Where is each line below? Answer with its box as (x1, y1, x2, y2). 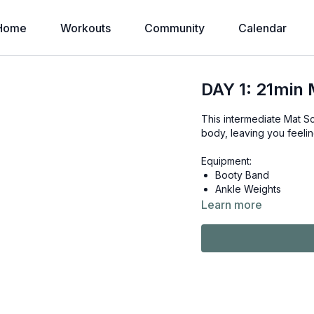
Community (144, 21, 205, 35)
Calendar (238, 21, 287, 35)
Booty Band (215, 169, 270, 181)
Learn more (201, 198, 263, 212)
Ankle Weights (215, 183, 282, 195)
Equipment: (201, 155, 252, 167)
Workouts (60, 21, 111, 35)
